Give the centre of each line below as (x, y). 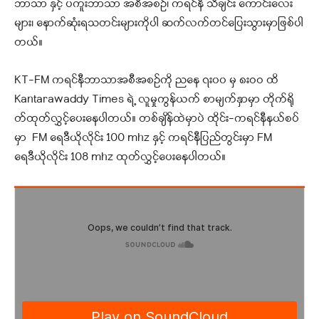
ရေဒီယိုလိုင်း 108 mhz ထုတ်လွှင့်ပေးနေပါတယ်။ (121, 158)
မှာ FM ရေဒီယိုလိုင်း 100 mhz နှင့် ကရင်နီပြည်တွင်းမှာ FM (143, 138)
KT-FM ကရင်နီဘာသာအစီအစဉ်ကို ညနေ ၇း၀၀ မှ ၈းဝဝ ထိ (146, 81)
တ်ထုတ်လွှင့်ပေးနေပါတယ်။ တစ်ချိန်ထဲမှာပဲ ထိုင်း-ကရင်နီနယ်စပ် (157, 119)
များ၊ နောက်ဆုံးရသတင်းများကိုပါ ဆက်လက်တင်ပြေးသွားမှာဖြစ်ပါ (159, 24)
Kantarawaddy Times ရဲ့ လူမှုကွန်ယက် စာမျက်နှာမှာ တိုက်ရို (154, 100)
